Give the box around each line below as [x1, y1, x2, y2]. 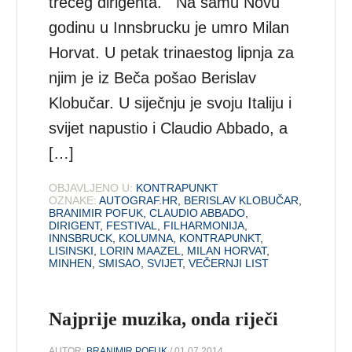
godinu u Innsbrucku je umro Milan [49, 18, 290, 36]
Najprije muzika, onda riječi [49, 308, 279, 329]
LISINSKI [49, 244, 94, 257]
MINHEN [49, 256, 93, 269]
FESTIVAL [106, 218, 158, 232]
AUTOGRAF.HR [99, 193, 178, 207]
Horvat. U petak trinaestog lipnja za [49, 43, 295, 61]
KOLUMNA [119, 231, 174, 244]
